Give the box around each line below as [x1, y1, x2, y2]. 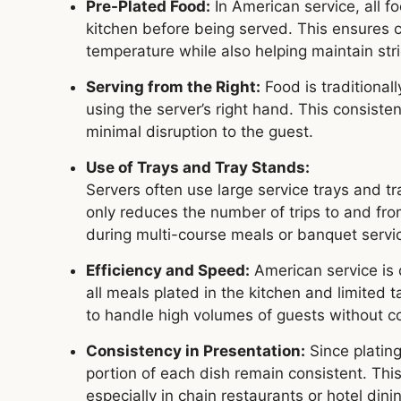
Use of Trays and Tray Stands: [85, 158, 310, 177]
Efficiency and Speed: [85, 261, 250, 280]
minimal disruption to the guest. [85, 123, 313, 141]
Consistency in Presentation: [85, 342, 305, 361]
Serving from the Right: [85, 78, 260, 97]
